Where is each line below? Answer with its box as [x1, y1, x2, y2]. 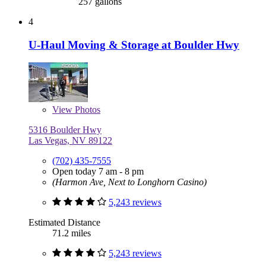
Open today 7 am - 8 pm [52, 166, 144, 177]
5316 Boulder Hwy [28, 125, 102, 135]
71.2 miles [52, 228, 91, 239]
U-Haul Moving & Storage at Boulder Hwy [28, 38, 239, 51]
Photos [72, 104, 100, 115]
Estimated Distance [28, 217, 100, 228]
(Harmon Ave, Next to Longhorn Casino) [52, 177, 207, 188]
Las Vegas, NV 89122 [28, 135, 112, 146]
